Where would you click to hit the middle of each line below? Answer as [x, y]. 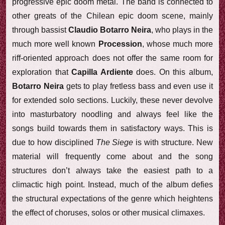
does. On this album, [173, 72]
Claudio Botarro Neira [110, 30]
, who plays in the [182, 30]
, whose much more [178, 44]
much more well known [55, 44]
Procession [120, 44]
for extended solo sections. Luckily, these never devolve [113, 100]
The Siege [115, 142]
